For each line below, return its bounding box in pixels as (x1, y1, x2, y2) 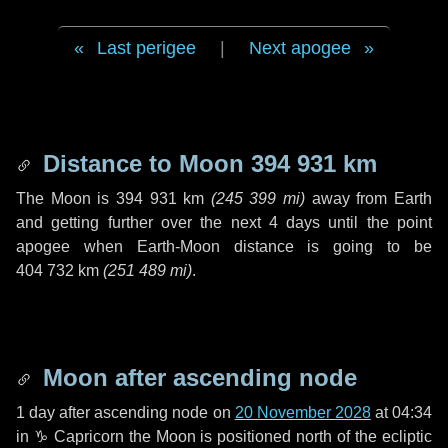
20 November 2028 (234, 404, 371, 421)
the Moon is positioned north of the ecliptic (123, 428, 433, 445)
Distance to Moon (36, 150, 251, 177)
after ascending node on (55, 404, 235, 421)
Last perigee (97, 38, 196, 58)
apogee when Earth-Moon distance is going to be (16, 238, 432, 255)
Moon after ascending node (36, 364, 357, 391)
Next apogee (249, 38, 351, 58)
